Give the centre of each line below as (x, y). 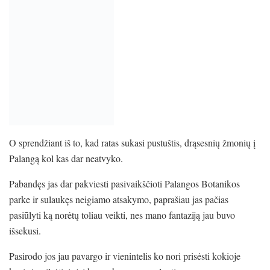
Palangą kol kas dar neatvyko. (66, 158)
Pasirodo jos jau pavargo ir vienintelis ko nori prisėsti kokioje (125, 256)
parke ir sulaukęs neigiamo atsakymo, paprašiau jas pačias (119, 199)
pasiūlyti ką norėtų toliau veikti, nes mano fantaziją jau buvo (122, 215)
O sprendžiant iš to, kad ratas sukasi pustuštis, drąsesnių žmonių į (132, 142)
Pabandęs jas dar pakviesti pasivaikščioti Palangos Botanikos (124, 183)
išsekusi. (25, 230)
